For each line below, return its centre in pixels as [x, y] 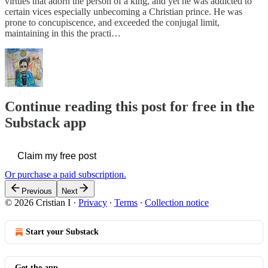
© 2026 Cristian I [38, 202]
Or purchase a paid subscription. [66, 174]
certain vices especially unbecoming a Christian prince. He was [124, 11]
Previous [37, 191]
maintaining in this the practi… [63, 33]
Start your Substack [62, 232]
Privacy [93, 202]
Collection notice [177, 202]
